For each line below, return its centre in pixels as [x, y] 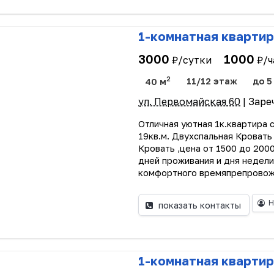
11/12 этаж [212, 81]
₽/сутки [192, 60]
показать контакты [199, 205]
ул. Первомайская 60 [190, 102]
